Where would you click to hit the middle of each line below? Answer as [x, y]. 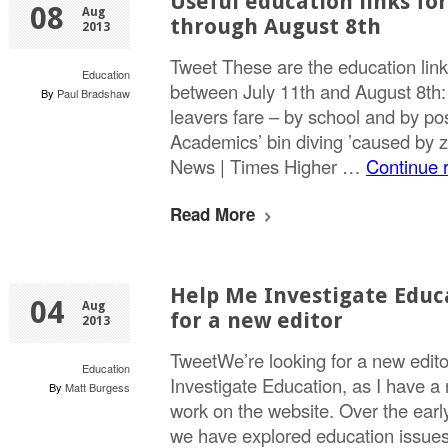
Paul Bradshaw [93, 93]
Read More [215, 214]
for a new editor [256, 320]
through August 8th [275, 26]
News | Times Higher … [268, 166]
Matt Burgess [97, 387]
